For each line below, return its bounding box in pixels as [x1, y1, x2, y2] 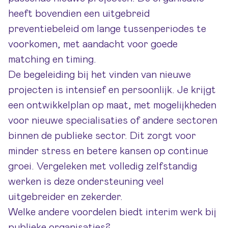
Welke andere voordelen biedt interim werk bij [8, 207, 216, 217]
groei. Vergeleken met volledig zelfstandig [8, 161, 197, 172]
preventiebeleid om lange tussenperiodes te [8, 24, 206, 34]
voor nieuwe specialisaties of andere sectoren [8, 116, 217, 126]
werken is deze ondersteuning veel [8, 177, 164, 187]
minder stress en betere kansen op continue [8, 146, 208, 156]
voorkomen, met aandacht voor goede [8, 39, 178, 49]
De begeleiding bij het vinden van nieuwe [8, 70, 191, 80]
